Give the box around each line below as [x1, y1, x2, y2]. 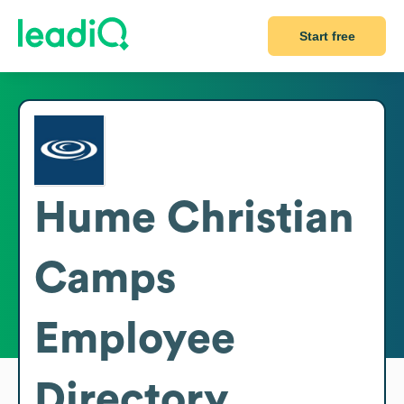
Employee [34, 317, 235, 361]
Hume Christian [34, 196, 354, 240]
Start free [298, 29, 355, 43]
